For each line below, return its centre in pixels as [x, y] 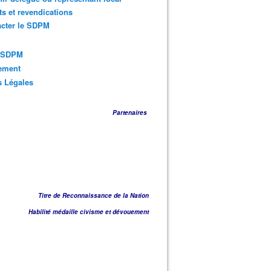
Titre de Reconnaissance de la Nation [93, 195]
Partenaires [131, 113]
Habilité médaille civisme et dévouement [89, 212]
